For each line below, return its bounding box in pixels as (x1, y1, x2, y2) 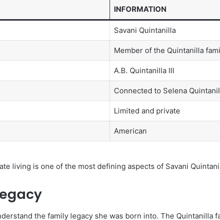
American (113, 126, 147, 136)
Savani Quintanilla (113, 26, 176, 35)
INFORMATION (113, 4, 166, 14)
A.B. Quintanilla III (113, 66, 174, 76)
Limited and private (113, 106, 180, 116)
